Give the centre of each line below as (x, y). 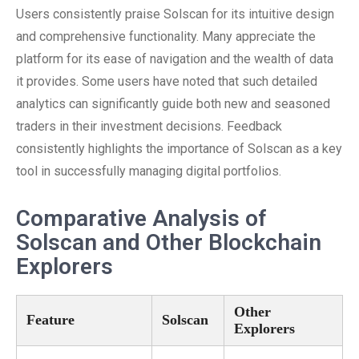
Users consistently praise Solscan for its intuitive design (175, 14)
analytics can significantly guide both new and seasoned (173, 104)
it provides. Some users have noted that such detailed (167, 81)
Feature (50, 320)
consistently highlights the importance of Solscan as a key (179, 149)
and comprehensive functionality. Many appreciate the (166, 36)
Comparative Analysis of (141, 218)
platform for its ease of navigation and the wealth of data (175, 59)
